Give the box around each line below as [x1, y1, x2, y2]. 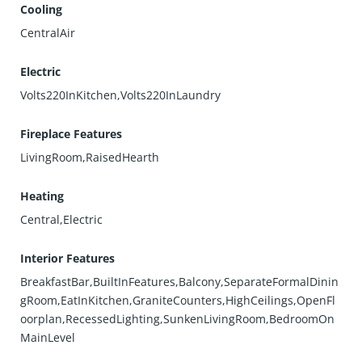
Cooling [20, 2, 63, 17]
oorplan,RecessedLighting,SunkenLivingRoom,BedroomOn [20, 311, 335, 326]
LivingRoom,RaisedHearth [20, 149, 160, 165]
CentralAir [20, 25, 76, 40]
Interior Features [20, 250, 116, 266]
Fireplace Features [20, 126, 123, 141]
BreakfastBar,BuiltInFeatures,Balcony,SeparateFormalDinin [20, 274, 339, 289]
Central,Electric [20, 212, 103, 227]
